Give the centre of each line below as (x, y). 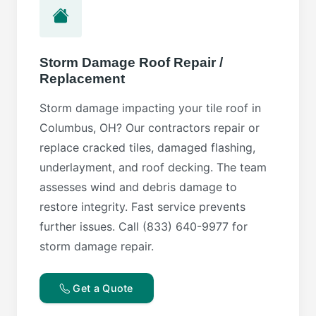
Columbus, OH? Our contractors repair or (150, 127)
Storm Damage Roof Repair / (131, 62)
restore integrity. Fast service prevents (142, 206)
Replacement (82, 78)
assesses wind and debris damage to (138, 187)
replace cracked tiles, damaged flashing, (147, 147)
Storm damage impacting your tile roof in (150, 108)
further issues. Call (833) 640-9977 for (144, 226)
